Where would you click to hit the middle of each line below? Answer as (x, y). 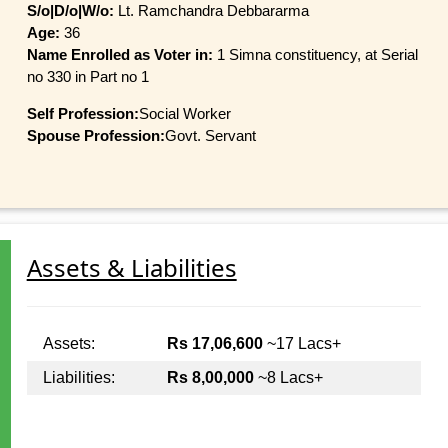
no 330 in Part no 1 (87, 76)
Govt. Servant (210, 135)
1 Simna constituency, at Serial (317, 54)
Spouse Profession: (95, 135)
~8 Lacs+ (288, 377)
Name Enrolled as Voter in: (121, 54)
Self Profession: (82, 113)
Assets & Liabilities (131, 267)
